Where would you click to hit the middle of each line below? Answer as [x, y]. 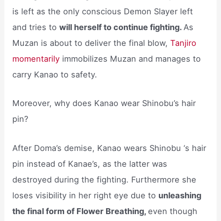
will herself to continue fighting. [122, 27]
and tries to [36, 27]
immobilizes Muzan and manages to [132, 59]
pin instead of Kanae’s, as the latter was [90, 164]
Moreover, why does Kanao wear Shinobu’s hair [104, 103]
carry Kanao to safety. [55, 75]
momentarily [37, 59]
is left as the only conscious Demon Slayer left [103, 12]
